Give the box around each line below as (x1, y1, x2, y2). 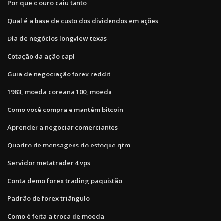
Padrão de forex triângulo (7, 193, 90, 203)
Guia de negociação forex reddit (7, 69, 110, 78)
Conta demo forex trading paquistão (7, 176, 122, 185)
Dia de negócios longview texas (7, 34, 107, 43)
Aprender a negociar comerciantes (7, 122, 118, 132)
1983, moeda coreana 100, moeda (7, 87, 112, 96)
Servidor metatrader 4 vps (7, 158, 90, 167)
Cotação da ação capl (7, 51, 74, 61)
